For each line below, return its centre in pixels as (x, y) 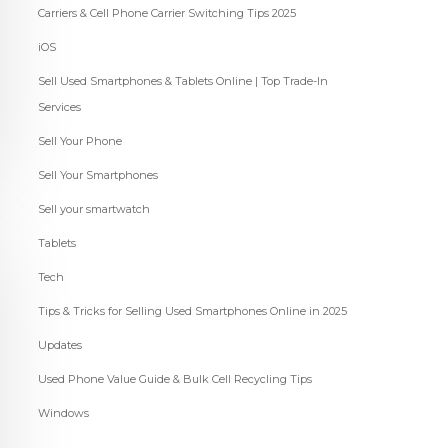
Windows (63, 413)
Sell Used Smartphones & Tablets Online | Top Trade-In (182, 81)
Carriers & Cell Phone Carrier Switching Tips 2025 (166, 13)
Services (59, 107)
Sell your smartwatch (93, 209)
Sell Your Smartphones (97, 175)
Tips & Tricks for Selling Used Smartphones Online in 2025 (192, 311)
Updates (59, 345)
